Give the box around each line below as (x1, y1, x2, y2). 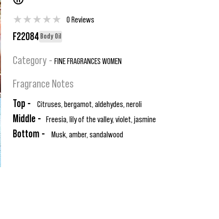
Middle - (13, 113, 41, 124)
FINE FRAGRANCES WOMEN (54, 57, 122, 66)
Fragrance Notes (13, 78, 74, 90)
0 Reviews (66, 15, 94, 24)
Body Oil (40, 32, 61, 40)
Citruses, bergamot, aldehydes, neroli (36, 100, 142, 109)
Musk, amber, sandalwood (50, 130, 123, 139)
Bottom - (13, 129, 45, 139)
